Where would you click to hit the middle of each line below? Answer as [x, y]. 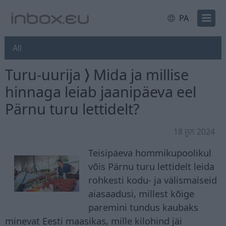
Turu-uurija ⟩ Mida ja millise [97, 75]
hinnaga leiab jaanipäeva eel [101, 92]
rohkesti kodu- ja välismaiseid [153, 180]
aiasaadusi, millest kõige [142, 194]
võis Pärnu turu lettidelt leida [152, 166]
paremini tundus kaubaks [144, 207]
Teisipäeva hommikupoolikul [150, 153]
